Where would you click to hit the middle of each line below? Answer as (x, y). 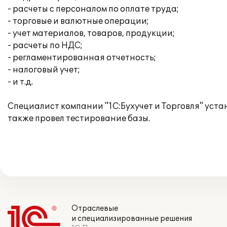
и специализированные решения (132, 219)
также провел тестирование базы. (79, 119)
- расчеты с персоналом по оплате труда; (93, 9)
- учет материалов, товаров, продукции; (91, 33)
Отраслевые (95, 209)
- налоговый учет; (44, 70)
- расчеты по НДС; (45, 46)
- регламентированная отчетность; (82, 58)
